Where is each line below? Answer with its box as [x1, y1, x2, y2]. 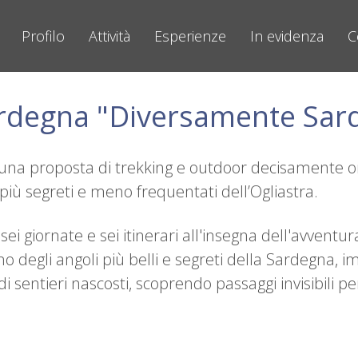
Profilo [21, 26, 65, 46]
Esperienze [153, 26, 226, 46]
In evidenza [249, 26, 324, 46]
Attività [88, 26, 130, 46]
